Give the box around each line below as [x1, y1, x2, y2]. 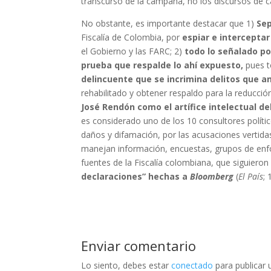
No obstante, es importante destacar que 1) [81, 17, 257, 29]
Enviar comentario [81, 236, 197, 255]
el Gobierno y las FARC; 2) [81, 45, 185, 57]
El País [238, 170, 264, 182]
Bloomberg [190, 170, 234, 182]
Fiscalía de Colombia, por [81, 31, 180, 43]
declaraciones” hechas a [81, 170, 191, 182]
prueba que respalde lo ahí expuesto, [81, 59, 244, 71]
